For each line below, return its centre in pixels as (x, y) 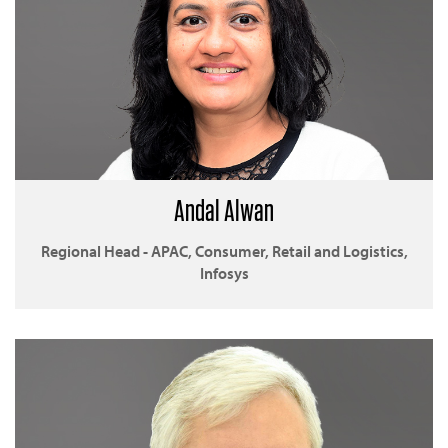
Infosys (224, 272)
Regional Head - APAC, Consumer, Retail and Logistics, (224, 250)
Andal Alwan (224, 209)
